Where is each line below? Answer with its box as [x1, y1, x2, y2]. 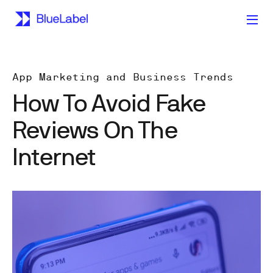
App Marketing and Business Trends [12, 71, 233, 82]
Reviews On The [12, 115, 177, 143]
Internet [12, 141, 96, 170]
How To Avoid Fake [12, 88, 206, 116]
